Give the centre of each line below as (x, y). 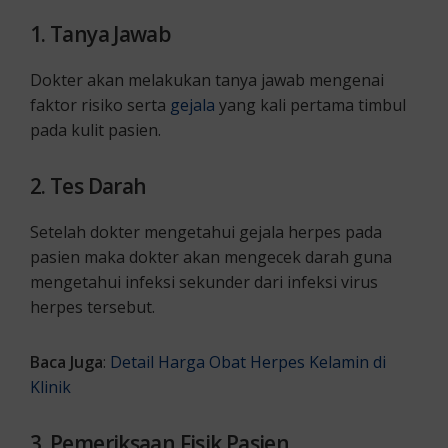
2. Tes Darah (88, 185)
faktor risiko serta (100, 104)
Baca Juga (66, 361)
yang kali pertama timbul (310, 104)
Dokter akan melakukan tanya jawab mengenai (207, 79)
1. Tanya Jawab (101, 33)
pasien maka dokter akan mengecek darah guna (211, 256)
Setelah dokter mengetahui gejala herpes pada (206, 231)
